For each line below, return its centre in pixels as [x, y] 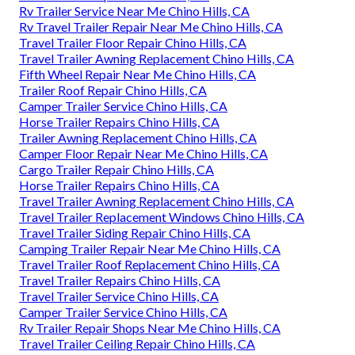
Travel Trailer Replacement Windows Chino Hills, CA [162, 216]
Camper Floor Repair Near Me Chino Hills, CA [143, 153]
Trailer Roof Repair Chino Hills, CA [113, 90]
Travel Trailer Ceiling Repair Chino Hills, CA [137, 343]
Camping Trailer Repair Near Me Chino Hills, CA [150, 248]
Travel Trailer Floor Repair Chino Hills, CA [133, 42]
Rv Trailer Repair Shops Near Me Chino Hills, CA [150, 327]
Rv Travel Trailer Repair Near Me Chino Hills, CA [151, 26]
